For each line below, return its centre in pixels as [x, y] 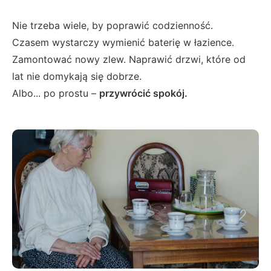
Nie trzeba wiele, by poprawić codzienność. [113, 26]
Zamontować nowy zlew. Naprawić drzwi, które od [129, 60]
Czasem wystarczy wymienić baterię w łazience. [123, 43]
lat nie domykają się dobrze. [77, 77]
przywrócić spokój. [143, 93]
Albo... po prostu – [56, 93]
